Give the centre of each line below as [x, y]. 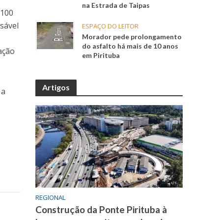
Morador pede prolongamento [132, 37]
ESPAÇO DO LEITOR [110, 26]
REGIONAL [51, 198]
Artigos [56, 87]
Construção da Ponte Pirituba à [101, 210]
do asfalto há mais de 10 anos [130, 46]
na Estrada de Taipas [116, 5]
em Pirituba [101, 55]
